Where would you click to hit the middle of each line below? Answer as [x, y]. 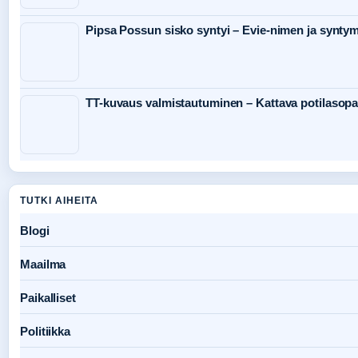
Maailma [43, 265]
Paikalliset [48, 298]
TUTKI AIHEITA [59, 201]
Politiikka [45, 332]
